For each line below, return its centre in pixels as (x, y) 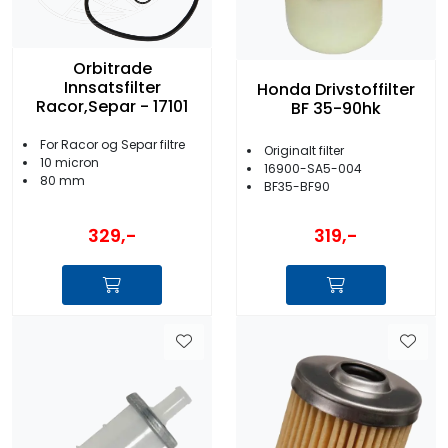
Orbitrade (112, 68)
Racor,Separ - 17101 (112, 106)
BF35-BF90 (297, 186)
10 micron (69, 162)
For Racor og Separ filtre (112, 144)
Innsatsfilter (112, 87)
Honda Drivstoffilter (336, 89)
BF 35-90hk (336, 108)
